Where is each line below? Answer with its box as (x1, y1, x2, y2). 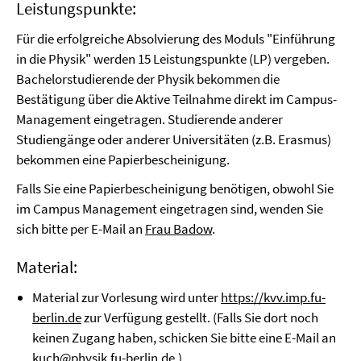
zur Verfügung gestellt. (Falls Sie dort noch (81, 309, 318, 326)
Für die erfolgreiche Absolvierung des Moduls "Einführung (16, 30, 335, 48)
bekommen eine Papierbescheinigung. (16, 151, 230, 168)
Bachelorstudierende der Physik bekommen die (16, 70, 280, 88)
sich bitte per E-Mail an (16, 220, 145, 238)
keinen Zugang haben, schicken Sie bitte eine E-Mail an (32, 329, 336, 346)
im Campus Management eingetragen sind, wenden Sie (16, 200, 323, 218)
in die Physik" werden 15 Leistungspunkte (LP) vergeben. (16, 50, 330, 68)
